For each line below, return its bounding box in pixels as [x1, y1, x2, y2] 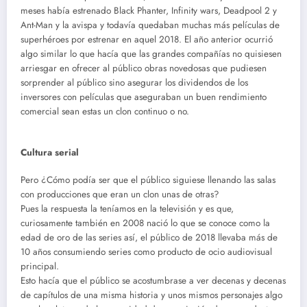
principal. [21, 259, 59, 273]
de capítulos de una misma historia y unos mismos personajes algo [21, 288, 282, 302]
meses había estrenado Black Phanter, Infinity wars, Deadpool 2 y [21, 4, 277, 18]
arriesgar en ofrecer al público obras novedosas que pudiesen [21, 62, 267, 75]
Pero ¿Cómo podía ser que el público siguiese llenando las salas [21, 173, 275, 186]
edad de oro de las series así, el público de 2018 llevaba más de [21, 230, 278, 244]
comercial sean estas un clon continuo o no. [21, 105, 189, 119]
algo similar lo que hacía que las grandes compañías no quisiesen [21, 47, 282, 61]
